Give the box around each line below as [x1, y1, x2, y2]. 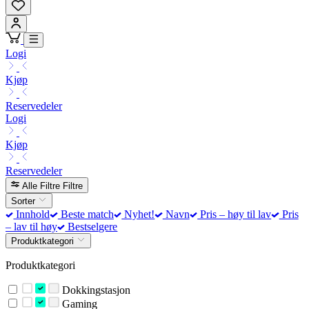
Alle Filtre [22, 180, 61, 191]
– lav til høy [6, 220, 57, 232]
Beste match [57, 208, 114, 220]
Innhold [13, 208, 50, 220]
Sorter [11, 195, 38, 206]
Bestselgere [65, 220, 118, 232]
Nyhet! [121, 208, 155, 220]
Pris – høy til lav [197, 208, 272, 220]
